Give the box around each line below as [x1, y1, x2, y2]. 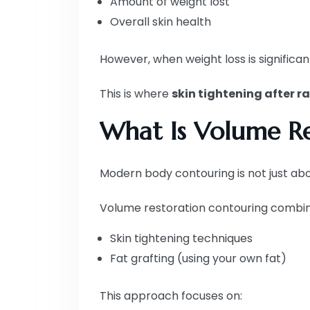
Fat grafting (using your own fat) [110, 250, 286, 266]
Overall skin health [110, 13, 211, 30]
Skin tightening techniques [110, 230, 253, 246]
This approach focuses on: [100, 287, 242, 304]
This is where [100, 85, 172, 102]
